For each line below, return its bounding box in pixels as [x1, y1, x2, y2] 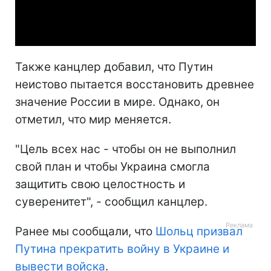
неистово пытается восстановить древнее [15, 77, 254, 91]
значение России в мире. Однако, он [15, 94, 220, 109]
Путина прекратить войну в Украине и [15, 241, 229, 256]
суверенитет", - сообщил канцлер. [15, 194, 207, 209]
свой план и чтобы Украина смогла [15, 159, 210, 174]
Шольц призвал [155, 224, 243, 238]
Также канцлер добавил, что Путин [15, 59, 213, 74]
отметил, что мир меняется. [15, 112, 171, 126]
